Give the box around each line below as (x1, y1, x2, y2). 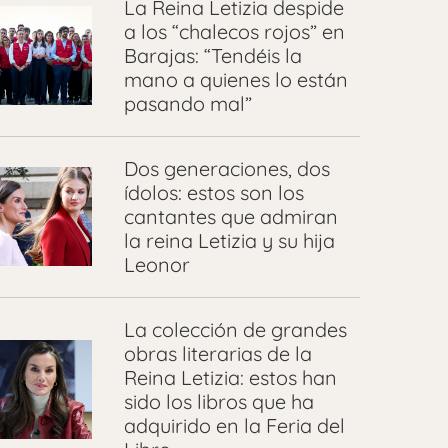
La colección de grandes (123, 316, 347, 342)
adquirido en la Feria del (123, 412, 345, 438)
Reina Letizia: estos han (123, 364, 337, 390)
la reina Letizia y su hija (123, 227, 335, 253)
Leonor (123, 251, 195, 277)
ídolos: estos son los (123, 179, 304, 205)
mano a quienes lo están (123, 66, 348, 92)
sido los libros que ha (123, 388, 314, 414)
